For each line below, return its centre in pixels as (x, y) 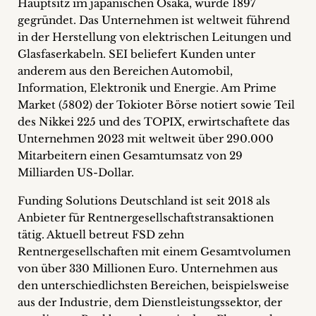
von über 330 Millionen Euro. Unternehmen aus (148, 268)
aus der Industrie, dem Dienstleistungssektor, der (150, 302)
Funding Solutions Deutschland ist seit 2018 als (144, 201)
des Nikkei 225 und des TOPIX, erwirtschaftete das (154, 122)
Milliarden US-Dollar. (76, 172)
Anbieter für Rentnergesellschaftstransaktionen (146, 218)
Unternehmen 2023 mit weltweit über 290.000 (146, 139)
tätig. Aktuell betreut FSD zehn (101, 235)
